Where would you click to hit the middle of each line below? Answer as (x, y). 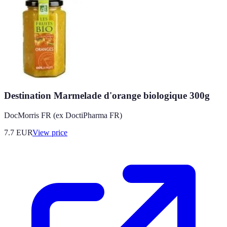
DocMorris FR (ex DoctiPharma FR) (63, 115)
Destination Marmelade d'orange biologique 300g (107, 96)
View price (50, 132)
